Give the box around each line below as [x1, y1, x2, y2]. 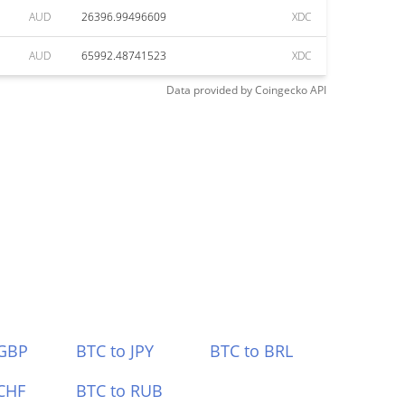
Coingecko [255, 82, 307, 98]
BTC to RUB [75, 380, 163, 401]
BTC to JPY [75, 340, 154, 362]
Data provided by [166, 82, 252, 98]
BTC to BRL [210, 340, 294, 362]
